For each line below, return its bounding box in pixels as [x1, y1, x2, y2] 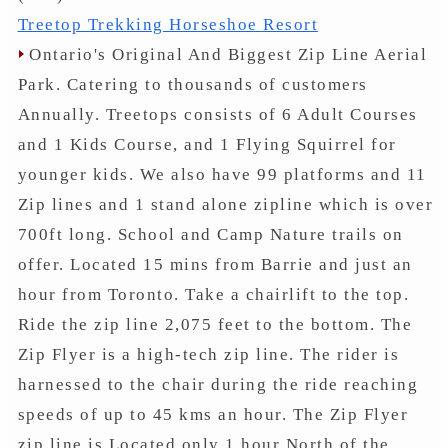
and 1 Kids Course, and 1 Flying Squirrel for [17, 134, 397, 154]
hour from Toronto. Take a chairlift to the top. [17, 284, 410, 304]
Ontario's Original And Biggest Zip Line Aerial [23, 44, 428, 64]
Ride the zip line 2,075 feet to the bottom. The [17, 314, 413, 334]
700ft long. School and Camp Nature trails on [17, 224, 404, 244]
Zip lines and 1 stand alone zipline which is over [17, 194, 434, 214]
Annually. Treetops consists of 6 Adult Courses [17, 104, 418, 124]
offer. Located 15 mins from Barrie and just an [17, 254, 413, 274]
